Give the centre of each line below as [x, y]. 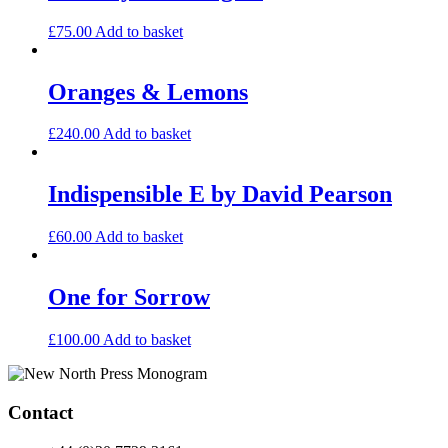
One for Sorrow [129, 297]
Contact [40, 412]
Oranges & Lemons [148, 91]
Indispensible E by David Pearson [220, 194]
